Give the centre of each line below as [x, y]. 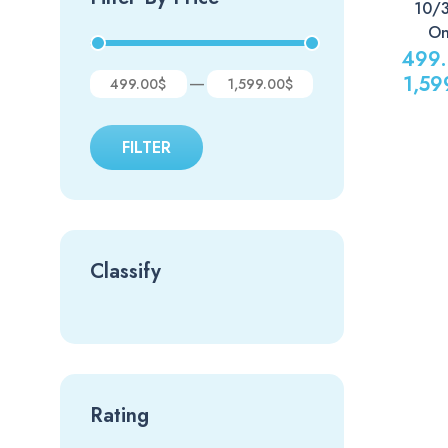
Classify [125, 271]
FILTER [146, 147]
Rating [120, 415]
